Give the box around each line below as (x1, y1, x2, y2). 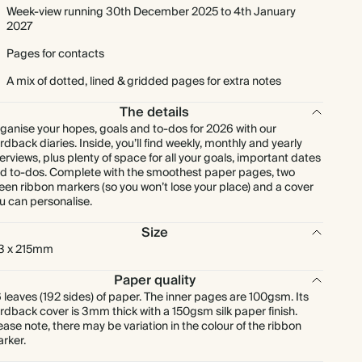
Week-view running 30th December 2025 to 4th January (6, 2, 296, 22)
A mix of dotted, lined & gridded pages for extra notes (6, 72, 281, 91)
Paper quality (113, 269, 196, 292)
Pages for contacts (6, 44, 104, 64)
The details (120, 101, 190, 124)
